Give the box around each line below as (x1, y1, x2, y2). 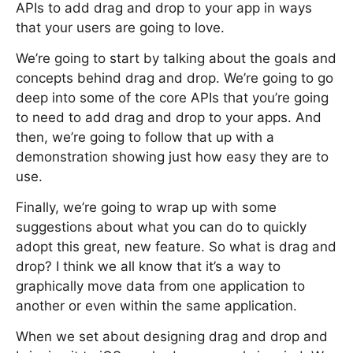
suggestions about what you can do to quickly (16, 219, 307, 235)
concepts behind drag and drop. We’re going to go (16, 70, 333, 86)
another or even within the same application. (16, 298, 297, 314)
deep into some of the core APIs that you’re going (16, 90, 329, 106)
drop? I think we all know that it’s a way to (16, 258, 281, 274)
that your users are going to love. (16, 20, 225, 35)
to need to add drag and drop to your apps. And (16, 110, 321, 125)
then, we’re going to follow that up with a (16, 129, 274, 145)
